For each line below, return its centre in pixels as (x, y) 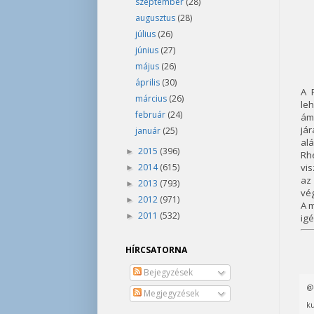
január (149, 131)
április (148, 82)
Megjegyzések (170, 293)
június (148, 50)
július (146, 34)
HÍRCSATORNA (156, 250)
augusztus (156, 18)
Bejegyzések (167, 272)
